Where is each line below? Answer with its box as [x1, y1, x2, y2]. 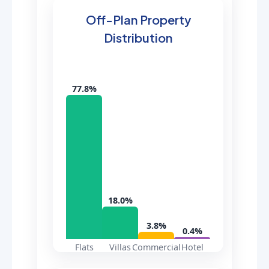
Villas [109, 241, 131, 253]
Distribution [104, 30, 172, 45]
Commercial [132, 241, 181, 253]
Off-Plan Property [85, 12, 191, 27]
